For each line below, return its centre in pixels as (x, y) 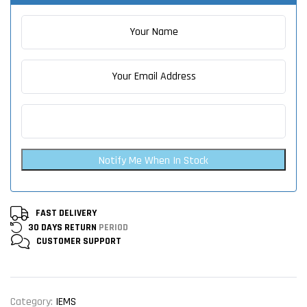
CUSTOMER (59, 242)
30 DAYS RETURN (62, 228)
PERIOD (112, 228)
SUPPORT (102, 242)
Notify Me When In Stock (153, 161)
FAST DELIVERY (66, 213)
